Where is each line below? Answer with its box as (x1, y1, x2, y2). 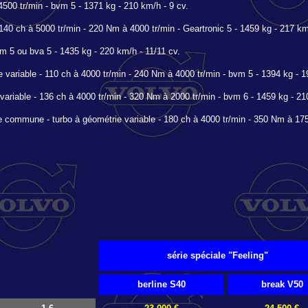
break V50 (261, 279, 303, 289)
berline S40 (137, 279, 186, 289)
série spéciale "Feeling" (167, 250, 268, 261)
